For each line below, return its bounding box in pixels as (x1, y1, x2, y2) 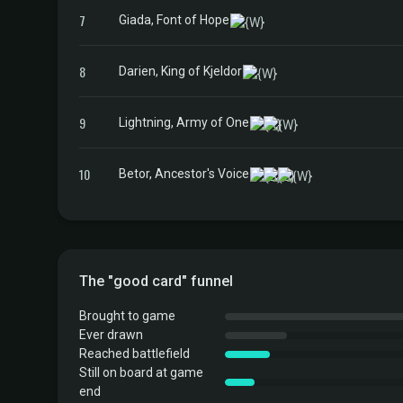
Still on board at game (79, 365, 203, 380)
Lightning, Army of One (119, 114, 249, 130)
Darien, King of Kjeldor (119, 63, 242, 78)
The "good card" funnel (79, 273, 233, 290)
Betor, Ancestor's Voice (119, 166, 249, 181)
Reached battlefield (79, 346, 190, 361)
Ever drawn (79, 327, 143, 342)
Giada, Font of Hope (119, 12, 229, 27)
